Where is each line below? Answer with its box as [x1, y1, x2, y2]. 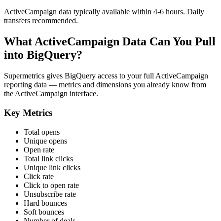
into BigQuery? [4, 48, 82, 62]
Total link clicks [24, 154, 73, 163]
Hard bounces [24, 198, 67, 207]
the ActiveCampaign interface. [4, 89, 98, 98]
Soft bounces [24, 207, 64, 216]
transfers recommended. [4, 16, 78, 25]
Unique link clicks [24, 163, 80, 172]
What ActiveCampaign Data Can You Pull [4, 35, 216, 48]
